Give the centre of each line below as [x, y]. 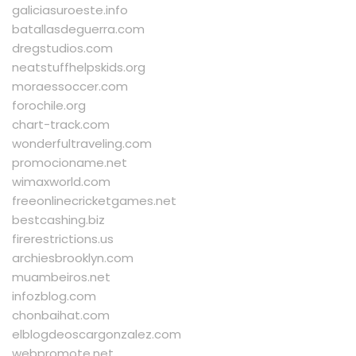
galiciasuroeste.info [70, 10]
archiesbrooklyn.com [73, 258]
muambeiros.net [61, 277]
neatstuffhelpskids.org [79, 68]
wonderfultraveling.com [82, 144]
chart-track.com [61, 125]
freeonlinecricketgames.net [94, 201]
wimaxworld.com [61, 182]
